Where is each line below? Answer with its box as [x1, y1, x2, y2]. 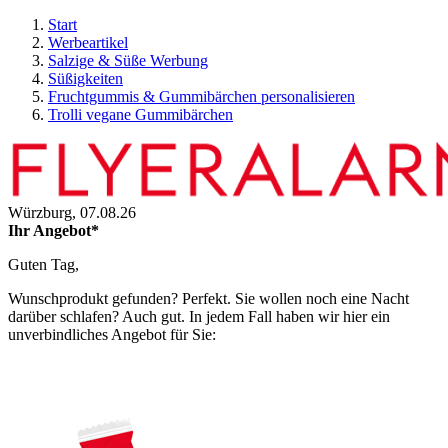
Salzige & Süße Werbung [48, 52, 208, 69]
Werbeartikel [48, 34, 128, 51]
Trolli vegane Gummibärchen [48, 106, 233, 123]
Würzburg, [8, 204, 80, 221]
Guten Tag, [8, 256, 79, 273]
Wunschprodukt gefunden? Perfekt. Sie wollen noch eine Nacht [8, 290, 409, 307]
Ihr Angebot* [8, 222, 99, 239]
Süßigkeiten [48, 70, 123, 87]
